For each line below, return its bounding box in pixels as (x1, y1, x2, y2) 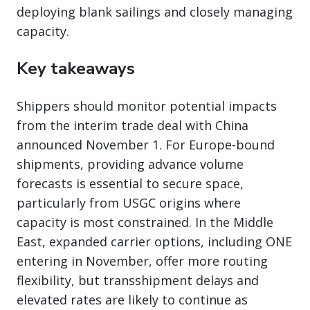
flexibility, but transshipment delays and (17, 272, 259, 289)
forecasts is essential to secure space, (17, 175, 244, 192)
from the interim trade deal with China (17, 117, 248, 134)
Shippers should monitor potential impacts (17, 98, 277, 115)
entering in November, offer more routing (17, 253, 268, 270)
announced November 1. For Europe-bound (17, 136, 275, 154)
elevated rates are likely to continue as (17, 291, 248, 309)
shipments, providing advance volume (17, 156, 244, 173)
